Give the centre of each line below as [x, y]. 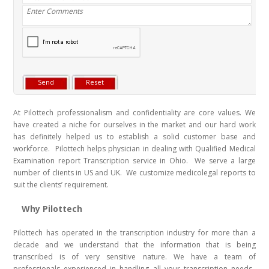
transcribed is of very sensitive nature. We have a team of [134, 257]
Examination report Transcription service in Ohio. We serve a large [134, 161]
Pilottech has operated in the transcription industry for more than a [134, 233]
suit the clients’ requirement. [61, 185]
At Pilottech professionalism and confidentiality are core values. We [134, 113]
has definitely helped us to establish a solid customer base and [134, 137]
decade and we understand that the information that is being [134, 245]
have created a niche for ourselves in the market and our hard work [134, 125]
